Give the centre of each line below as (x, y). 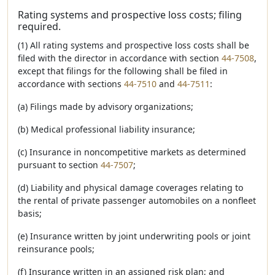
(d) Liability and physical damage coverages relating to (130, 188)
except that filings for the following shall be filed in (123, 71)
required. (39, 26)
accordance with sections (71, 84)
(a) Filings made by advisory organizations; (106, 107)
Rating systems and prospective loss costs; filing (130, 15)
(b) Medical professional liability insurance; (107, 129)
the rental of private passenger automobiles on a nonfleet (137, 200)
